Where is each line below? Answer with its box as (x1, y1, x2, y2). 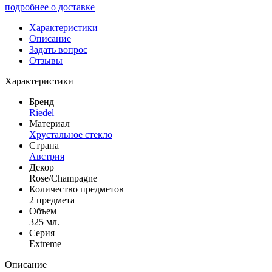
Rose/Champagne (29, 172, 97, 183)
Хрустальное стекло (29, 129, 112, 140)
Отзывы (29, 55, 63, 66)
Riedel (29, 107, 54, 118)
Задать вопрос (29, 44, 87, 55)
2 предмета (29, 194, 75, 205)
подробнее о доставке (5, 1, 95, 12)
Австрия (29, 151, 64, 161)
